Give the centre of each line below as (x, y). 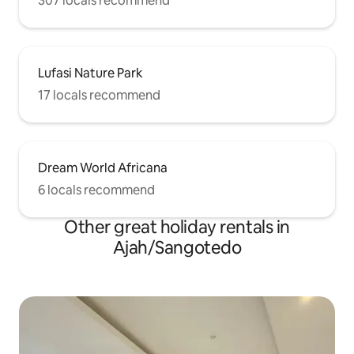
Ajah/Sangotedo (177, 248)
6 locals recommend (96, 190)
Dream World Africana (103, 168)
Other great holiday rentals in (177, 228)
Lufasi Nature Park (90, 73)
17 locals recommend (99, 96)
